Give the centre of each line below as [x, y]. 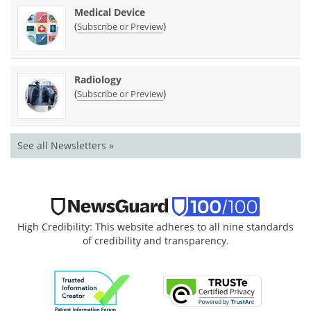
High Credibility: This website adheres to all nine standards [155, 226]
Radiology [98, 79]
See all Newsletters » [66, 145]
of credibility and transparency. [155, 240]
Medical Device [110, 12]
